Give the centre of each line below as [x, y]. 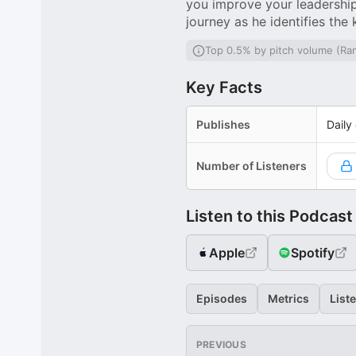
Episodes [222, 298]
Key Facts [224, 87]
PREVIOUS [221, 344]
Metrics [288, 298]
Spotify [313, 253]
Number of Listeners [252, 166]
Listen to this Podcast [269, 216]
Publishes [223, 124]
